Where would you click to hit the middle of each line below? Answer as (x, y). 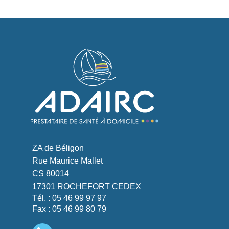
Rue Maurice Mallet (67, 161)
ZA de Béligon (58, 148)
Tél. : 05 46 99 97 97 (69, 198)
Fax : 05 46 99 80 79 (69, 209)
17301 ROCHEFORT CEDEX (87, 187)
